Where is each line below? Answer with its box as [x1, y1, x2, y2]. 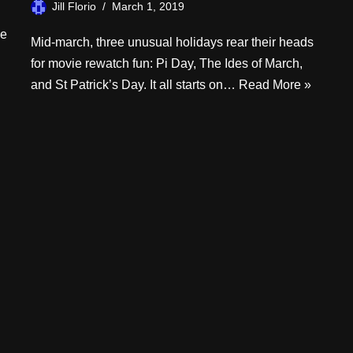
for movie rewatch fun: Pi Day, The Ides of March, [31, 57, 303, 70]
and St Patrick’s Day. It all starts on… [31, 78, 239, 91]
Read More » [239, 78, 311, 91]
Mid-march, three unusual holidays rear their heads [31, 35, 314, 49]
